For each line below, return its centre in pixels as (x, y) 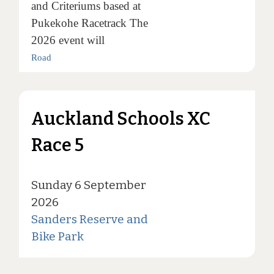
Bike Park (57, 237)
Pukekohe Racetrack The (89, 23)
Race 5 (57, 146)
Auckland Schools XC (120, 119)
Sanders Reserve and (89, 220)
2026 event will (68, 40)
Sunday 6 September (88, 185)
